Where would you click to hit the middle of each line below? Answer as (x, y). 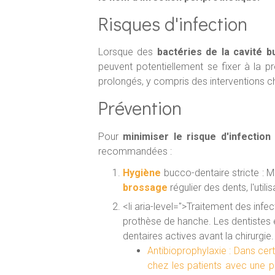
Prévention (140, 108)
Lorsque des (126, 52)
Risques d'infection (173, 23)
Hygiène (142, 172)
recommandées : (135, 151)
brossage (145, 187)
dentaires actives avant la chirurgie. (198, 236)
